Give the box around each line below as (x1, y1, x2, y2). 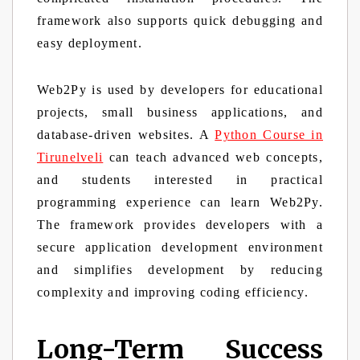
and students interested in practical (37, 173, 323, 186)
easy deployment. (37, 36, 142, 50)
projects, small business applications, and (37, 105, 323, 119)
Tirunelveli (37, 150, 104, 164)
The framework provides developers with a (37, 218, 323, 231)
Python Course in (215, 128, 323, 141)
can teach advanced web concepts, (103, 150, 323, 164)
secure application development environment (37, 240, 323, 254)
